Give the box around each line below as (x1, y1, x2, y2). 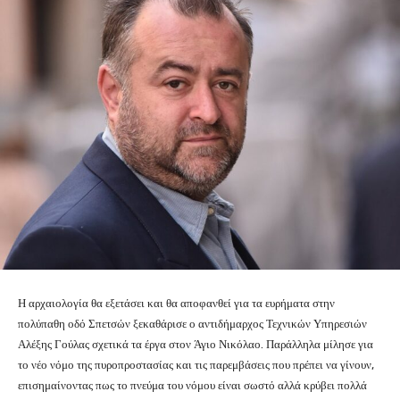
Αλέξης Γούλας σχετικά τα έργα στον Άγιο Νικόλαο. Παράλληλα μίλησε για (18, 337, 373, 352)
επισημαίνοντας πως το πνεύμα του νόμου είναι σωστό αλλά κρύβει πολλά (18, 379, 367, 393)
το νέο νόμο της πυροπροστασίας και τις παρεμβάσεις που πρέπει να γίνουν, (18, 358, 374, 372)
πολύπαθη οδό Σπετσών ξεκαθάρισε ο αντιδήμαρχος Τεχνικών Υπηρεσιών (18, 317, 367, 331)
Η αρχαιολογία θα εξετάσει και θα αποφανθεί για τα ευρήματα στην (18, 296, 335, 311)
